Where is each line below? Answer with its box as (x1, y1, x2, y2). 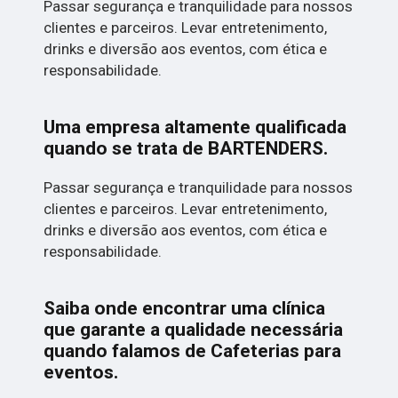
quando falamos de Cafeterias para (44, 340, 342, 362)
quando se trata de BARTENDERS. (44, 138, 329, 160)
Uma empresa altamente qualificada (44, 116, 347, 139)
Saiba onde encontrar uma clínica (44, 298, 326, 320)
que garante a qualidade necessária (44, 319, 344, 341)
